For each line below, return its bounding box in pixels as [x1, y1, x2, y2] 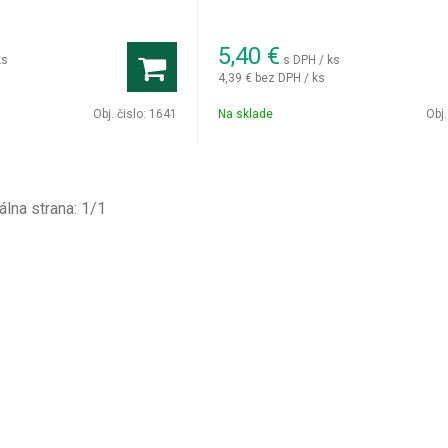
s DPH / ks [283, 52, 341, 67]
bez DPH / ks [255, 70, 326, 85]
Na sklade [218, 107, 274, 121]
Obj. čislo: [93, 107, 150, 121]
